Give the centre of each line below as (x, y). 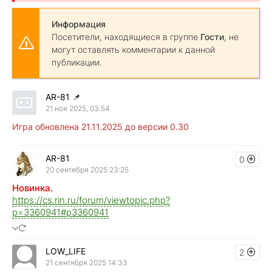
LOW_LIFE (66, 251)
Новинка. (32, 188)
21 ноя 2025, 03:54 (78, 109)
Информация (79, 24)
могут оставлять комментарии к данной (133, 49)
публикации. (77, 62)
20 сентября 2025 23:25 (87, 170)
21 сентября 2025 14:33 (87, 263)
